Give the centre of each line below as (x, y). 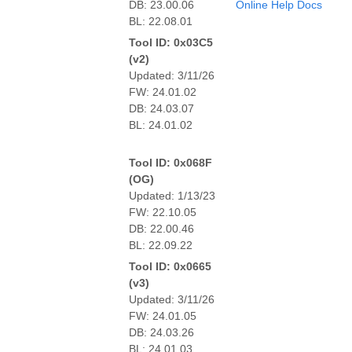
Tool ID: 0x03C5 (171, 42)
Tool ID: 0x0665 (170, 266)
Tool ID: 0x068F (170, 162)
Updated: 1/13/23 (172, 195)
